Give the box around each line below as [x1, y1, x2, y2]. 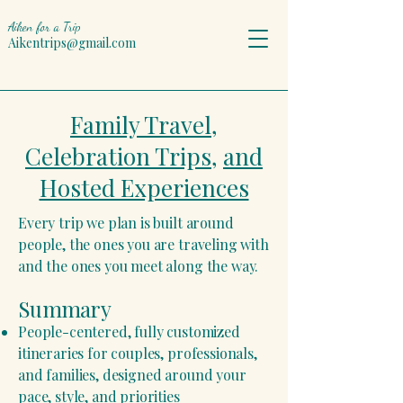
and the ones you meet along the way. [18, 256, 259, 275]
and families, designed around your [18, 365, 246, 384]
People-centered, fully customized [18, 322, 240, 341]
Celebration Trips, [25, 140, 218, 172]
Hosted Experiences [39, 172, 249, 203]
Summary [18, 294, 111, 323]
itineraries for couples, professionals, [18, 344, 257, 363]
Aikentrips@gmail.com [8, 34, 136, 51]
